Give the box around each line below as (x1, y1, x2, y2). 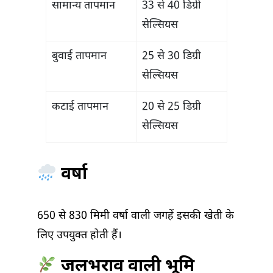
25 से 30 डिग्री (142, 49, 201, 64)
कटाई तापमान (52, 100, 108, 115)
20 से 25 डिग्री (142, 100, 201, 115)
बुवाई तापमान (52, 49, 107, 64)
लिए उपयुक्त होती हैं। (37, 229, 122, 243)
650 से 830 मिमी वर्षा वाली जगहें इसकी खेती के (37, 209, 234, 224)
